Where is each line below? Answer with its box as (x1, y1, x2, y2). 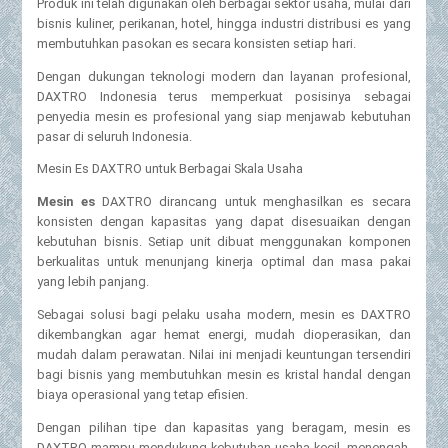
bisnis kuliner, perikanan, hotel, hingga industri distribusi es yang (37, 15, 411, 31)
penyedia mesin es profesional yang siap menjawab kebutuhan (37, 108, 411, 124)
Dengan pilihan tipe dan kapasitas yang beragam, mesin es (37, 419, 411, 435)
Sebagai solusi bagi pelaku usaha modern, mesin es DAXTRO (37, 306, 411, 322)
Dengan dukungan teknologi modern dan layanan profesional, (37, 68, 411, 84)
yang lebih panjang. (37, 274, 150, 290)
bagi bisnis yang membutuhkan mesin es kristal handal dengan (37, 366, 411, 382)
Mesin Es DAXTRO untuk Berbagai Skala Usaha (37, 161, 304, 177)
